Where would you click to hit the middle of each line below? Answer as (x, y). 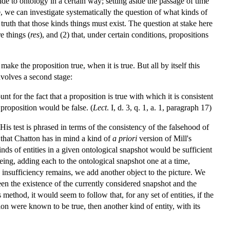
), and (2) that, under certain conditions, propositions (124, 34)
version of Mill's (164, 138)
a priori (125, 138)
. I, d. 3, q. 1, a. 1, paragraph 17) (159, 107)
